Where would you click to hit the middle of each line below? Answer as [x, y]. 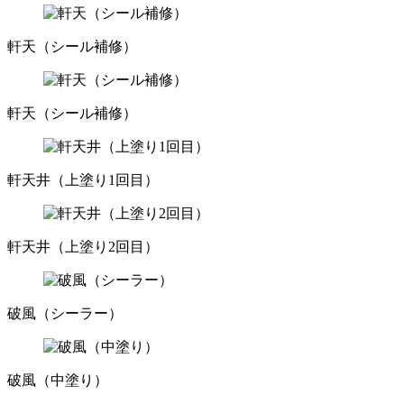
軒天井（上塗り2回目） [83, 247]
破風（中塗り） [58, 381]
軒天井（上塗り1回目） [83, 180]
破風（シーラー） [65, 314]
